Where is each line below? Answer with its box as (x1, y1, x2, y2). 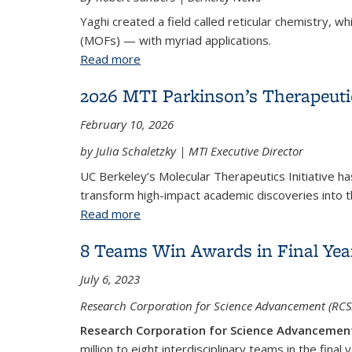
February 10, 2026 (80, 116, 174, 132)
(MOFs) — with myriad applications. (80, 32, 271, 48)
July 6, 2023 (80, 270, 140, 287)
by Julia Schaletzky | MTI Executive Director (80, 143, 303, 159)
